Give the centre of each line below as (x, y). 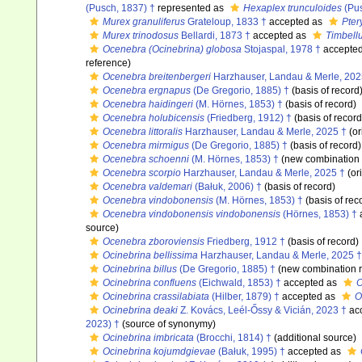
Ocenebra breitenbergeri (157, 77)
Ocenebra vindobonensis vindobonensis (192, 214)
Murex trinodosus (141, 36)
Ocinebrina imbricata (148, 338)
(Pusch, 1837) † (120, 8)
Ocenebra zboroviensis (154, 242)
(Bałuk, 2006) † (227, 187)
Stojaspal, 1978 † (281, 49)
